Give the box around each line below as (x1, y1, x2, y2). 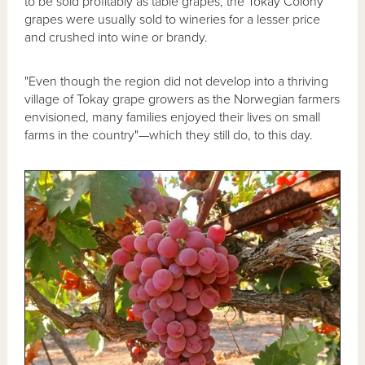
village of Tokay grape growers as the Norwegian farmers (24, 90, 341, 108)
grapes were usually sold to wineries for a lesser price (24, 11, 321, 28)
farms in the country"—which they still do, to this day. (24, 126, 314, 143)
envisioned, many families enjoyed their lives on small (24, 108, 321, 125)
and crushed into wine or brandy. (24, 29, 209, 46)
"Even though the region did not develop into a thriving (24, 73, 329, 90)
